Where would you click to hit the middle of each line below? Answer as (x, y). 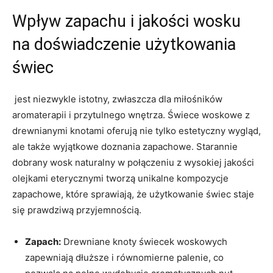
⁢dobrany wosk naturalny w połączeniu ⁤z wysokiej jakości (133, 162)
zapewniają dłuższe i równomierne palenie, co (124, 257)
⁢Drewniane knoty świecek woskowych (144, 241)
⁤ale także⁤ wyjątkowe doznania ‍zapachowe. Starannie (125, 146)
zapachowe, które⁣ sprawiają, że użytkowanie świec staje (133, 194)
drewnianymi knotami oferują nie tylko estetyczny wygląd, (136, 130)
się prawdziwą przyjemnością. (77, 210)
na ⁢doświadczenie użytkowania (124, 44)
